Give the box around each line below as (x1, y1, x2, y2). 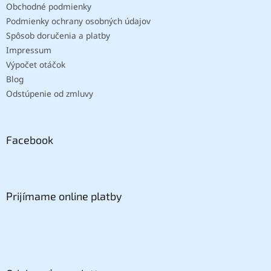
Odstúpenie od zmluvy (6, 88, 93, 100)
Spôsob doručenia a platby (6, 30, 110, 42)
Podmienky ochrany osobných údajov (6, 15, 151, 27)
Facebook (6, 132, 53, 146)
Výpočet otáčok (6, 59, 65, 71)
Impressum (6, 44, 51, 56)
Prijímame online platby (6, 189, 122, 203)
